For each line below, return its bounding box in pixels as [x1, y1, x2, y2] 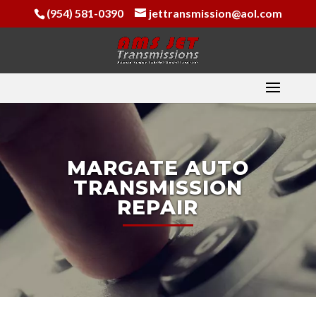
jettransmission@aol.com [148, 6, 282, 20]
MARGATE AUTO [66, 156, 249, 180]
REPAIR [117, 195, 199, 219]
